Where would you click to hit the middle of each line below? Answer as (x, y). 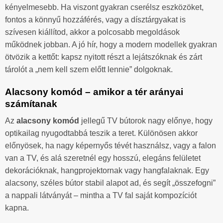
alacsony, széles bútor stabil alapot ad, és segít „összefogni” (110, 183)
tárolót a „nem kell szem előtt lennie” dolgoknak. (89, 69)
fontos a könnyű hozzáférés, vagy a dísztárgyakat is (95, 19)
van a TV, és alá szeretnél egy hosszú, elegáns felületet (103, 158)
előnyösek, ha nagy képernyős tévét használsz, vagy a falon (111, 146)
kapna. (17, 208)
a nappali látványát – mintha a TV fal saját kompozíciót (101, 196)
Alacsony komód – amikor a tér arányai (94, 92)
